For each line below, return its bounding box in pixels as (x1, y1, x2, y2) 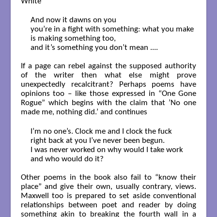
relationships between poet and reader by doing (20, 201, 197, 209)
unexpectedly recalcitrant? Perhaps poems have (20, 80, 197, 89)
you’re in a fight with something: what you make (30, 25, 194, 34)
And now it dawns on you (30, 16, 116, 25)
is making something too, (30, 34, 116, 43)
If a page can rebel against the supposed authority (20, 62, 197, 71)
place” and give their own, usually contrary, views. (20, 182, 197, 191)
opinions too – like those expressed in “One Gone (20, 90, 197, 98)
